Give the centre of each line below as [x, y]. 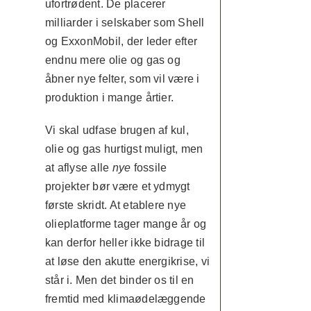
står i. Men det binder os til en [119, 280]
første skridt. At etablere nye [116, 205]
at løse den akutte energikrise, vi [127, 261]
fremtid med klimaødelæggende [125, 299]
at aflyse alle [78, 168]
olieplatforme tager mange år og [126, 224]
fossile [150, 168]
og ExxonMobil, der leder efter [121, 41]
